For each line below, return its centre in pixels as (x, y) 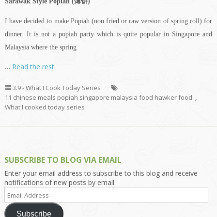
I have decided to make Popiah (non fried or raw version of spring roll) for (108, 21)
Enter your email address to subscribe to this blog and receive (101, 173)
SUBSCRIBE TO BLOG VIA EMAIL (63, 160)
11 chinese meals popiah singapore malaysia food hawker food (99, 98)
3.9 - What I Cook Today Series (57, 88)
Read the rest (33, 67)
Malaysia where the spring (41, 47)
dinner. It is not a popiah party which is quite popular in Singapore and (108, 34)
